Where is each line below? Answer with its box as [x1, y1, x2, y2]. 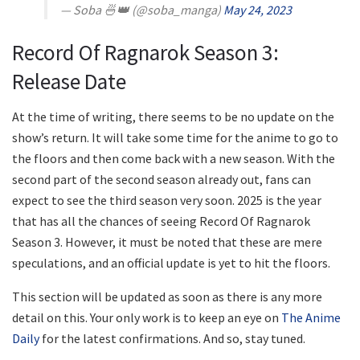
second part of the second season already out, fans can [12, 171, 311, 188]
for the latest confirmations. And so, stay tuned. [39, 330, 305, 347]
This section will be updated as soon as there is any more [12, 288, 322, 305]
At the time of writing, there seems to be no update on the [12, 108, 334, 125]
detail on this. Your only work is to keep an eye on [12, 309, 281, 326]
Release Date [12, 67, 126, 95]
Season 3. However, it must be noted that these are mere [12, 234, 322, 251]
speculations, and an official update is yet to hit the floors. [12, 255, 330, 272]
